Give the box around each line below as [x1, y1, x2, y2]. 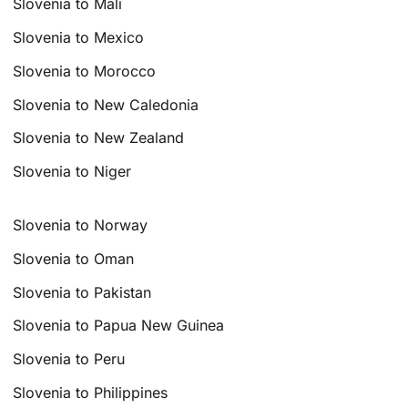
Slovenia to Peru [13, 350, 126, 369]
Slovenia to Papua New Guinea [13, 316, 225, 335]
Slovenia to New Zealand [13, 128, 185, 148]
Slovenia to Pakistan [13, 282, 152, 301]
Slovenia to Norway [13, 215, 148, 234]
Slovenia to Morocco [13, 61, 157, 80]
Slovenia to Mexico [13, 27, 145, 46]
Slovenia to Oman [13, 249, 135, 268]
